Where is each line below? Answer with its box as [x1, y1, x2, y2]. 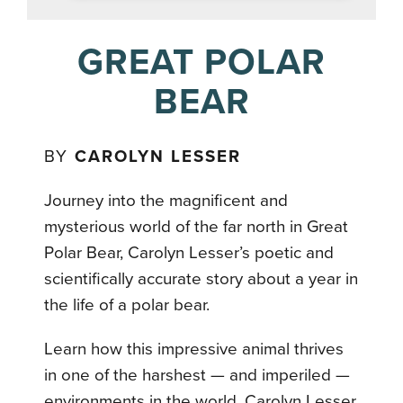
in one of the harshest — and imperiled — [44, 365, 351, 386]
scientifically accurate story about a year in [44, 269, 359, 290]
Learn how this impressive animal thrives [44, 339, 345, 360]
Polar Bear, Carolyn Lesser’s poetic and [44, 243, 335, 264]
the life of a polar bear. [44, 295, 210, 316]
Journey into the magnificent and [44, 191, 289, 211]
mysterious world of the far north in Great [44, 217, 349, 237]
